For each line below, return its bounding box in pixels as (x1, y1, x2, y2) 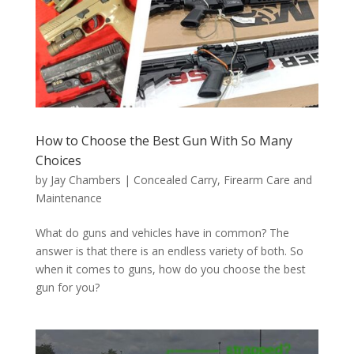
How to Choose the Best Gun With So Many (35, 132, 292, 150)
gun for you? (35, 280, 100, 296)
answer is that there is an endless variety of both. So (35, 243, 303, 259)
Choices (35, 152, 81, 170)
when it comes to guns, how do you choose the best (35, 262, 306, 277)
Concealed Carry (133, 172, 217, 188)
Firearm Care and (223, 172, 312, 188)
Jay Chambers (50, 172, 121, 188)
